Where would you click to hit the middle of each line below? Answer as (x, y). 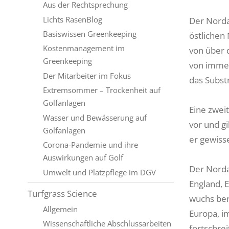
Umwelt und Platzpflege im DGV (99, 172)
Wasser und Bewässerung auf (95, 117)
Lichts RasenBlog (72, 19)
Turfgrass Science (62, 194)
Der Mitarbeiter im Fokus (87, 75)
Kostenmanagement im (84, 48)
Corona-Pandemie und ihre (90, 145)
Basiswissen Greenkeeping (89, 33)
